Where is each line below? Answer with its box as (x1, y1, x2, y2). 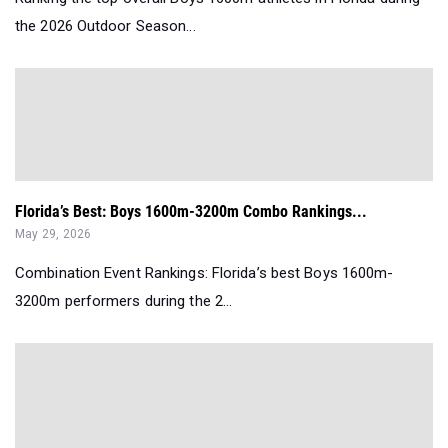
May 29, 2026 (15, 227, 92, 242)
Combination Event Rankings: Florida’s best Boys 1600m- (15, 264, 394, 283)
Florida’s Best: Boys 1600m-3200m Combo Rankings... (15, 202, 367, 222)
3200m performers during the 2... (15, 292, 233, 311)
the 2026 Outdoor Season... (15, 17, 196, 36)
